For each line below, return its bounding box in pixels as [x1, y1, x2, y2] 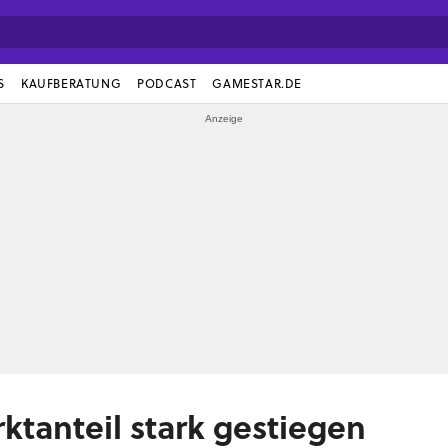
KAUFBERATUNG [21, 75, 122, 92]
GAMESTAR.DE [212, 75, 303, 92]
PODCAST [137, 75, 197, 92]
